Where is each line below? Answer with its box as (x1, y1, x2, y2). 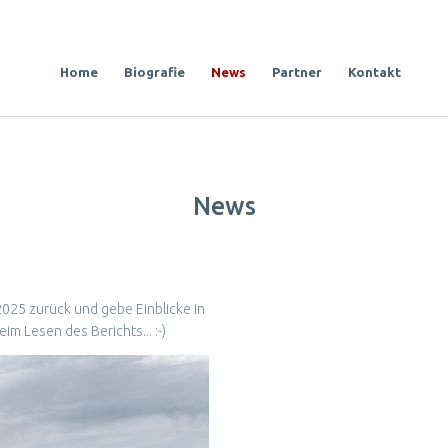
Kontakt (348, 65, 401, 79)
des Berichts (64, 323, 143, 339)
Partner (272, 65, 322, 79)
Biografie (124, 65, 185, 79)
